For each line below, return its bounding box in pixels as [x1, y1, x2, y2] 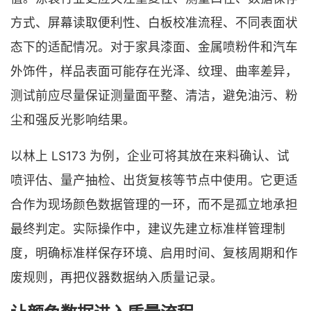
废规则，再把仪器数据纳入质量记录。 [10, 270, 223, 285]
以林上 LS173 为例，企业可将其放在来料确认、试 [10, 149, 289, 164]
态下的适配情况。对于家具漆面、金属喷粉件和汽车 [10, 39, 298, 54]
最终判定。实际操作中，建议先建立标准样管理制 [10, 221, 285, 237]
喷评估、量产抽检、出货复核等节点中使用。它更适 [10, 173, 298, 188]
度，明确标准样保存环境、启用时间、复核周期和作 [10, 246, 298, 261]
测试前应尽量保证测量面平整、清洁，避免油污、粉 [10, 87, 298, 103]
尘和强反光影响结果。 [10, 112, 135, 127]
